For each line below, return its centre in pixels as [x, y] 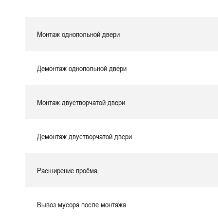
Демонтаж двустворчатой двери [84, 136]
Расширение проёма [67, 170]
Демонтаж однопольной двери [82, 68]
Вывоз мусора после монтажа [82, 204]
